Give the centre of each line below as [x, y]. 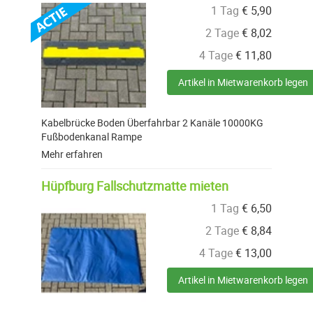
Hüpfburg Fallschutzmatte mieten [135, 186]
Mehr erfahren [72, 154]
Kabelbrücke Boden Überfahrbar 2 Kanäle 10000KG [152, 123]
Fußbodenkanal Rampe [92, 137]
